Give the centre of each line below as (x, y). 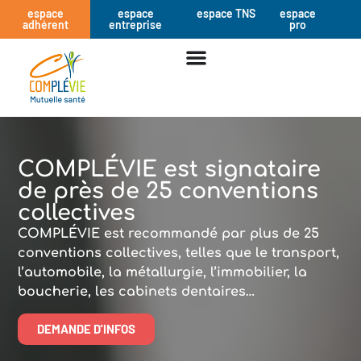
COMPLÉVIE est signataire (170, 170)
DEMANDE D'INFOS (87, 328)
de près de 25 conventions (168, 191)
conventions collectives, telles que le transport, (179, 253)
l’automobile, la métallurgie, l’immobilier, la (163, 273)
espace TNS (226, 13)
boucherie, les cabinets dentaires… (137, 292)
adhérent (45, 25)
